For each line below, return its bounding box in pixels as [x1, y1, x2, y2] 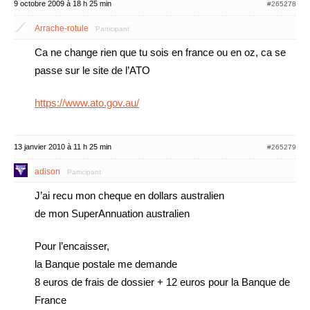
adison [35, 167, 60, 176]
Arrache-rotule [35, 24, 89, 33]
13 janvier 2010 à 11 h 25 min [14, 143, 111, 151]
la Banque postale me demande [35, 258, 177, 270]
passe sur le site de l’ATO [35, 64, 150, 76]
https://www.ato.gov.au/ [35, 97, 139, 109]
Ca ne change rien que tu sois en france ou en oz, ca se [35, 46, 286, 58]
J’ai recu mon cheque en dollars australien [35, 190, 224, 201]
